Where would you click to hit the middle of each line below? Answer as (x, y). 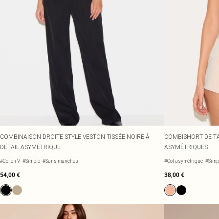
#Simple (31, 161)
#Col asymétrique (184, 161)
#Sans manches (60, 161)
